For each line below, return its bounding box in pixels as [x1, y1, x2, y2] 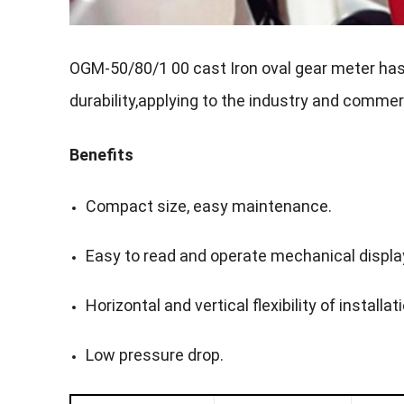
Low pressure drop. [85, 345, 224, 365]
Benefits [69, 145, 133, 165]
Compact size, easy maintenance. [85, 197, 332, 216]
